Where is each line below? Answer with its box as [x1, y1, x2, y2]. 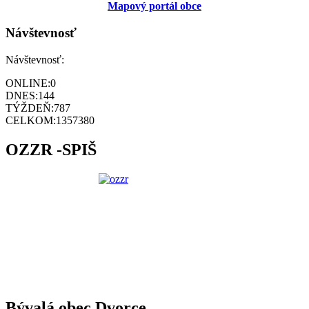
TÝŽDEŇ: [6, 101, 54, 114]
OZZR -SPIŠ [6, 140, 97, 159]
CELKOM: [6, 114, 56, 126]
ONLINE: [6, 77, 50, 89]
